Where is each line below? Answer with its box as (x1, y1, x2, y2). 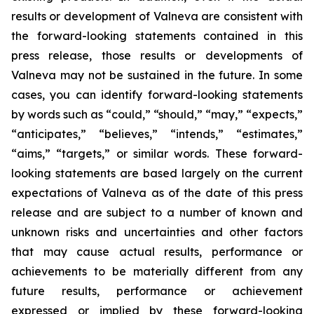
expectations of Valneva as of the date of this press (11, 186, 303, 200)
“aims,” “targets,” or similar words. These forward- (11, 146, 303, 161)
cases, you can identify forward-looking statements (11, 88, 303, 102)
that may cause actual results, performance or (11, 245, 303, 259)
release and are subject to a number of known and (11, 205, 303, 219)
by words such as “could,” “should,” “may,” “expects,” (11, 107, 303, 121)
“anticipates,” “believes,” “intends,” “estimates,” (11, 127, 303, 141)
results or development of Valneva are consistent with (11, 9, 303, 23)
